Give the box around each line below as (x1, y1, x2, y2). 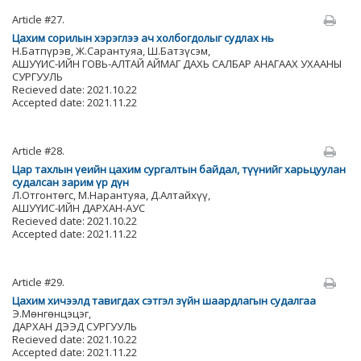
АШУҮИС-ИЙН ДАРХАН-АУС (12, 201, 145, 215)
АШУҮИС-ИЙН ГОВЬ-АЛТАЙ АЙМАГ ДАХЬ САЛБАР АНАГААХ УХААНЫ (12, 56, 342, 71)
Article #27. (12, 12, 64, 27)
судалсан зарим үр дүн (12, 175, 129, 189)
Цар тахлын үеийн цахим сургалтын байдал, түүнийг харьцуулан (12, 162, 346, 176)
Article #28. (12, 143, 64, 158)
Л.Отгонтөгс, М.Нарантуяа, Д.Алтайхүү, (12, 188, 210, 202)
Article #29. (12, 275, 64, 289)
